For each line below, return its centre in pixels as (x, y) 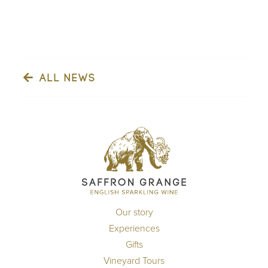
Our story (134, 212)
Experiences (134, 228)
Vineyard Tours (134, 261)
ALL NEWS (66, 78)
